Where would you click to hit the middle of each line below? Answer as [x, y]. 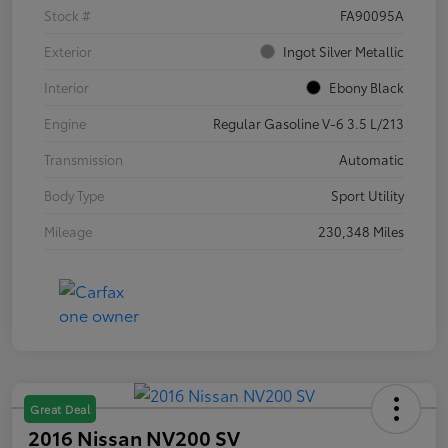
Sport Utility [367, 194]
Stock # [67, 14]
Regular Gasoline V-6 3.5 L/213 [308, 122]
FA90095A [372, 14]
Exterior [68, 50]
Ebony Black [366, 86]
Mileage [68, 230]
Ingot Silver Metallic [343, 50]
